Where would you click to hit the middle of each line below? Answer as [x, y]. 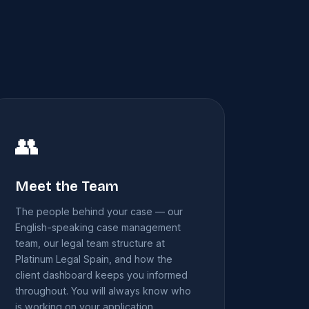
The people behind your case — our [99, 212]
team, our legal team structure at [90, 243]
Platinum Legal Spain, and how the [93, 259]
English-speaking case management [98, 228]
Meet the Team [67, 187]
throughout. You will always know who [103, 291]
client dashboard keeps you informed [101, 275]
